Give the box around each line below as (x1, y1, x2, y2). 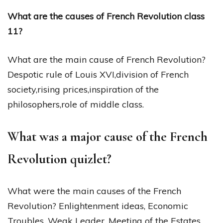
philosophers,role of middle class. (7, 98, 144, 110)
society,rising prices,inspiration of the (7, 83, 159, 95)
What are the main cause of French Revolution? (7, 53, 206, 65)
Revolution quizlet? (7, 150, 111, 167)
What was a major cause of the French (7, 128, 208, 145)
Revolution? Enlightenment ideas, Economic (7, 200, 188, 212)
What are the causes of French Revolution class (7, 10, 205, 22)
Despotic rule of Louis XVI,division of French (7, 68, 189, 80)
